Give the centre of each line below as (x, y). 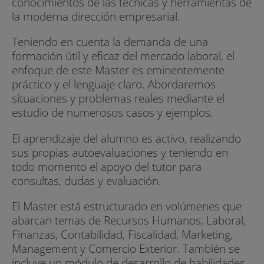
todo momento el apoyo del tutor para (107, 166)
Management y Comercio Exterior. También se (126, 248)
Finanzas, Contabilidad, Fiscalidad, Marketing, (122, 234)
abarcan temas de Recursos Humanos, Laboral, (129, 220)
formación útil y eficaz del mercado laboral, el (123, 56)
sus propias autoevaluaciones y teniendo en (120, 152)
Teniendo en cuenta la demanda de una (110, 42)
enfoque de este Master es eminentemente (118, 70)
